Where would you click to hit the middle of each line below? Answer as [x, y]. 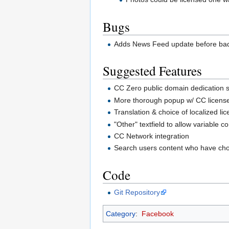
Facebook [157, 213]
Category [121, 213]
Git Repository [137, 192]
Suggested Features [152, 71]
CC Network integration [152, 136]
